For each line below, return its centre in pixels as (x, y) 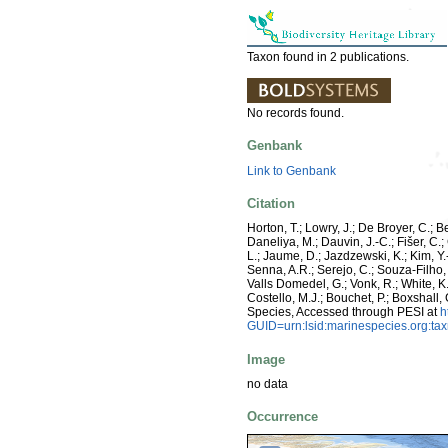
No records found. (295, 113)
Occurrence (282, 417)
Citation (271, 203)
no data (267, 383)
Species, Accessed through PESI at (343, 312)
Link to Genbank (291, 170)
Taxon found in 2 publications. (328, 57)
